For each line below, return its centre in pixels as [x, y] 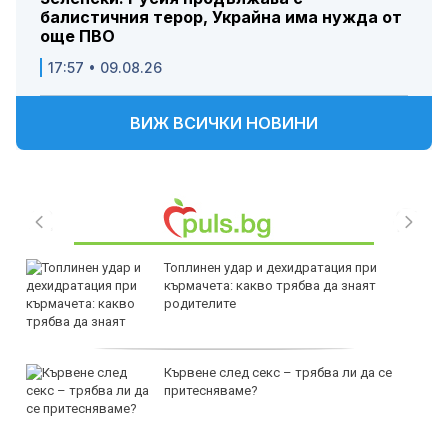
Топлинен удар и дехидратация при [270, 268]
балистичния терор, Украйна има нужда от [221, 17]
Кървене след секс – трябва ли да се [278, 373]
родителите [200, 304]
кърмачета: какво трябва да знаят [270, 286]
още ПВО [77, 36]
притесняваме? [211, 391]
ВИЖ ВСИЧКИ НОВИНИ [224, 123]
